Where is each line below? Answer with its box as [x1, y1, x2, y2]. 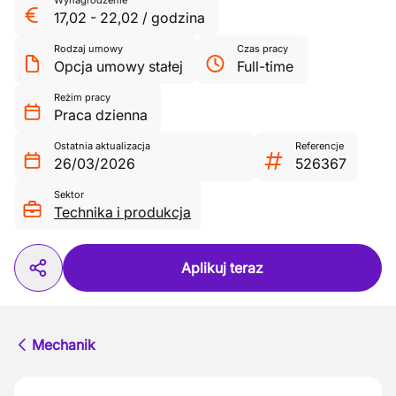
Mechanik [32, 336, 95, 354]
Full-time [237, 57, 293, 75]
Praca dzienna [54, 106, 148, 124]
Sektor [54, 188, 84, 201]
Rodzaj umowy [54, 42, 123, 55]
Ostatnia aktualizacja [54, 140, 150, 152]
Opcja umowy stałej [54, 57, 183, 75]
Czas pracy [237, 42, 288, 55]
